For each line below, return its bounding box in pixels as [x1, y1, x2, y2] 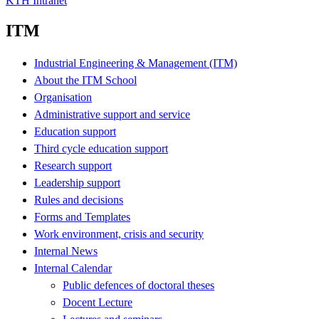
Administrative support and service [34, 108, 190, 120]
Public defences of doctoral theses [63, 278, 214, 291]
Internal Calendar [34, 261, 112, 274]
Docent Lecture [63, 296, 132, 308]
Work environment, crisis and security [34, 227, 204, 240]
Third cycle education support [34, 142, 168, 155]
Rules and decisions [34, 193, 123, 206]
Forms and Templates [34, 210, 130, 223]
